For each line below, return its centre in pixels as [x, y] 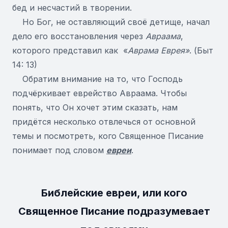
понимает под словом [59, 150]
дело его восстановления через [79, 36]
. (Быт [201, 50]
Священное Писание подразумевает [114, 211]
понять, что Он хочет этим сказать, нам [95, 107]
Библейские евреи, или [102, 193]
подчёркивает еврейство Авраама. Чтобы [99, 93]
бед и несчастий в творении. [72, 8]
